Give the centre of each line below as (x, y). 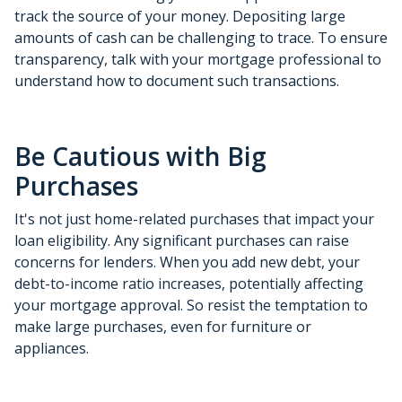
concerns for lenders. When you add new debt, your (187, 262)
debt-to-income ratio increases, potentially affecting (189, 283)
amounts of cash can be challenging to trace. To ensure (201, 37)
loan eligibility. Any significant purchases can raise (182, 240)
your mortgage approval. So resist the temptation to (191, 305)
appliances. (52, 348)
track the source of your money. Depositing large (180, 16)
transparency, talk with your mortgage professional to (198, 59)
